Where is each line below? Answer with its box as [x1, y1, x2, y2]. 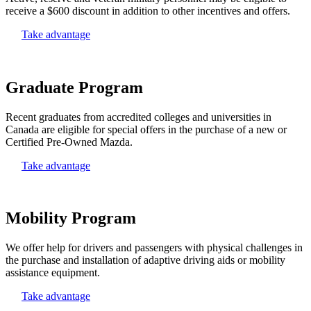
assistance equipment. [6, 267, 100, 279]
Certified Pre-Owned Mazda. [6, 135, 133, 148]
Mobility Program [6, 209, 136, 228]
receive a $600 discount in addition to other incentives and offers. [6, 4, 290, 17]
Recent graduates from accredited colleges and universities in [6, 110, 271, 123]
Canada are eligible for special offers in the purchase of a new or [6, 123, 287, 135]
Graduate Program [6, 78, 143, 96]
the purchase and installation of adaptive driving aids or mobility [6, 254, 285, 267]
